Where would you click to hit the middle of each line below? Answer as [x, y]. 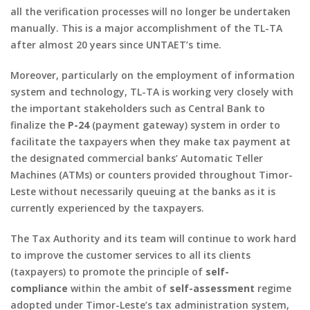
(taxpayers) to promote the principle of [108, 271]
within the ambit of [119, 288]
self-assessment [212, 288]
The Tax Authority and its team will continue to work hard [153, 238]
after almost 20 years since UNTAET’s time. [116, 44]
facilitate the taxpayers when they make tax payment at [151, 141]
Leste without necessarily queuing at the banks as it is [143, 191]
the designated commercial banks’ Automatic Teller [137, 158]
